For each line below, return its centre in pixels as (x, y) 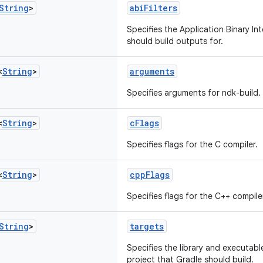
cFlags (144, 123)
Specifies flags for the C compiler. (192, 144)
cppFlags (150, 175)
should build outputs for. (175, 41)
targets (147, 226)
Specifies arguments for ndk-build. (194, 93)
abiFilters (154, 8)
